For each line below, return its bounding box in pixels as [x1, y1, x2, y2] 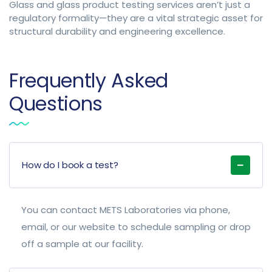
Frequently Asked [9, 67, 168, 95]
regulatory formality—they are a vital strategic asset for [9, 12, 263, 25]
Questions [9, 90, 103, 118]
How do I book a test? [22, 158, 118, 172]
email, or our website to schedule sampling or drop [21, 220, 251, 234]
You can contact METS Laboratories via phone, [21, 203, 230, 217]
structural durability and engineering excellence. [9, 25, 225, 38]
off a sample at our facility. [21, 237, 143, 251]
